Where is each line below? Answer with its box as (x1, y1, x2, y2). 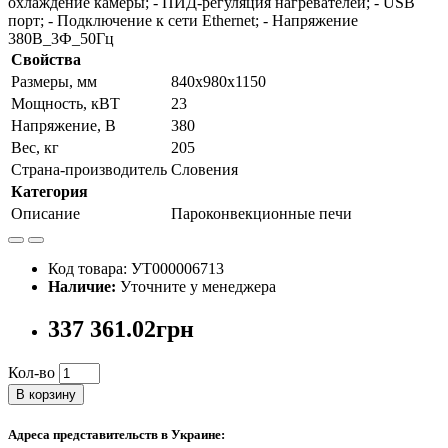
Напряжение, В (11, 117, 116, 135)
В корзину (16, 387, 76, 403)
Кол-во (8, 364, 55, 382)
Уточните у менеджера (116, 278, 276, 296)
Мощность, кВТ (11, 95, 120, 113)
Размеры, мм (11, 73, 97, 91)
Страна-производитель (11, 161, 167, 179)
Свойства (11, 51, 81, 69)
